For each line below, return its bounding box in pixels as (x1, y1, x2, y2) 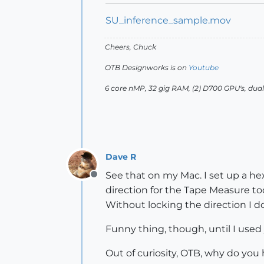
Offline (93, 175, 124, 186)
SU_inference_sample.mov (105, 15, 231, 26)
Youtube (189, 63, 219, 72)
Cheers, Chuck (105, 42, 156, 51)
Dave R (105, 151, 136, 162)
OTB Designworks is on (105, 63, 189, 72)
